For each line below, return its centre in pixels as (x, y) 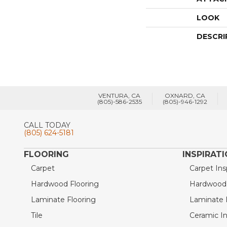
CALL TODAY (47, 125)
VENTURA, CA (119, 95)
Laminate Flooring (63, 199)
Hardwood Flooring (65, 184)
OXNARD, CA (185, 95)
